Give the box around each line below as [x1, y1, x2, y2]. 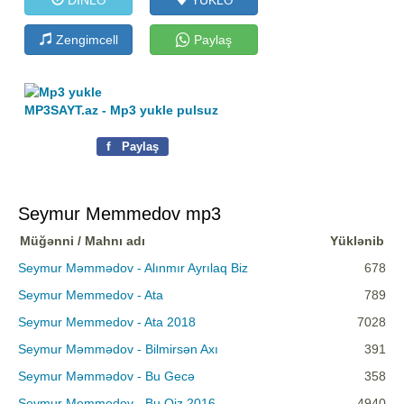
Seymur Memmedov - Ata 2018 [18, 315, 196, 330]
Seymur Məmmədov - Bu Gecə [18, 369, 195, 384]
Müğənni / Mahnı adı [20, 234, 145, 249]
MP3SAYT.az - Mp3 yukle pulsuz [24, 103, 219, 118]
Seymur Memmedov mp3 [18, 204, 221, 225]
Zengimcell [51, 32, 118, 47]
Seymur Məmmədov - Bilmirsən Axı [18, 342, 218, 357]
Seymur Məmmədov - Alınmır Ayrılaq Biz [18, 261, 248, 276]
